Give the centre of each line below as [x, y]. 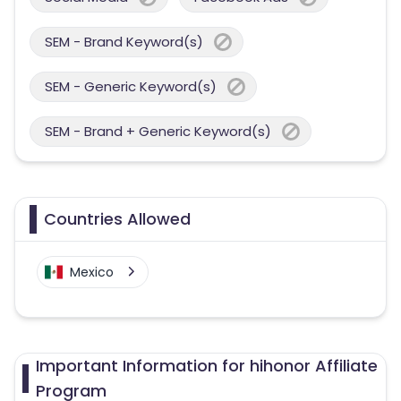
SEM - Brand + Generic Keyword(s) [158, 131]
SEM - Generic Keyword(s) [131, 86]
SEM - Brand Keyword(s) [124, 42]
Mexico [92, 272]
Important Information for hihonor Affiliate [206, 366]
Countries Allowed [117, 219]
